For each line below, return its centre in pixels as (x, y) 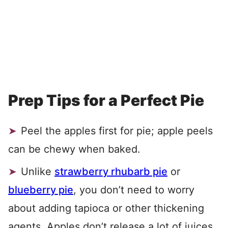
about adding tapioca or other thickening (106, 208)
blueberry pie (41, 190)
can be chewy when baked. (74, 149)
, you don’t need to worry (134, 190)
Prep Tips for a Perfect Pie (106, 101)
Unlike (38, 172)
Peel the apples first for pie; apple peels (117, 131)
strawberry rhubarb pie (111, 172)
